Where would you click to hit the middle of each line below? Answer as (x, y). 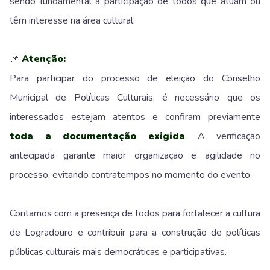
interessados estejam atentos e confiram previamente (135, 117)
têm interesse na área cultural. (72, 20)
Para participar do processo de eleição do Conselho (135, 78)
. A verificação (223, 136)
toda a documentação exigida (97, 136)
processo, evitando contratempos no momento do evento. (131, 174)
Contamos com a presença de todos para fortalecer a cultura (135, 213)
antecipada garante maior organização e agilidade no (135, 155)
